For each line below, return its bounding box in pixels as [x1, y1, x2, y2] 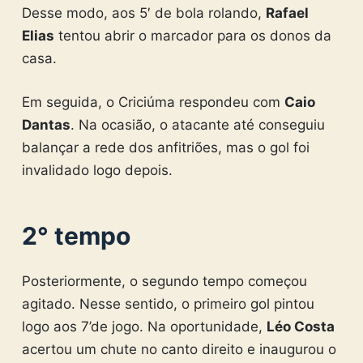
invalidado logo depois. [21, 161, 173, 178]
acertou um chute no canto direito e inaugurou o [21, 340, 336, 357]
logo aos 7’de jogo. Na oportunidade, [21, 318, 267, 335]
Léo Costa [266, 318, 335, 335]
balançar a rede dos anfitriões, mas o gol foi [21, 139, 310, 156]
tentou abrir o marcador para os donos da [53, 28, 331, 44]
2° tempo [21, 220, 130, 250]
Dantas [21, 116, 70, 133]
